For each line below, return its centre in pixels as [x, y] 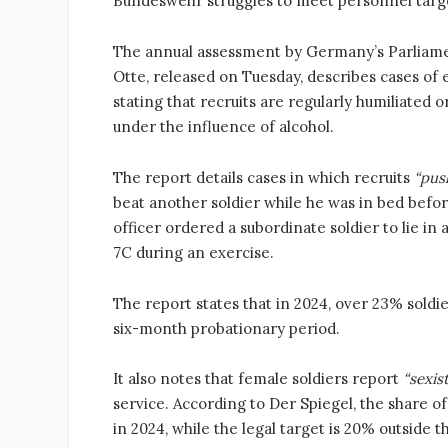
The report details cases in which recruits [263, 177]
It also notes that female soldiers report [258, 379]
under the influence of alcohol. [223, 127]
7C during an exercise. [193, 252]
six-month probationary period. [226, 328]
